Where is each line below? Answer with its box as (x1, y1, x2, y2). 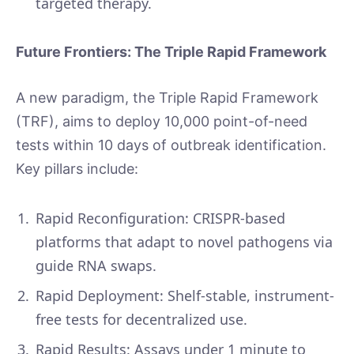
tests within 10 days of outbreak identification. (16, 136, 326, 153)
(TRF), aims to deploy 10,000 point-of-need (16, 112, 307, 130)
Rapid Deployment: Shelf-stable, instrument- (36, 286, 334, 306)
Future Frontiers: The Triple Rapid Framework (16, 43, 333, 61)
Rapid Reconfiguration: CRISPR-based (36, 209, 285, 228)
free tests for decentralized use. (36, 310, 259, 330)
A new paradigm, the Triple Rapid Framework (16, 88, 318, 106)
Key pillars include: (16, 160, 146, 177)
